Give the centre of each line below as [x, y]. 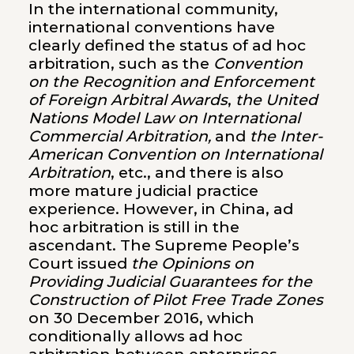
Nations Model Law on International [164, 118]
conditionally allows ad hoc [135, 336]
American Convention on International [175, 154]
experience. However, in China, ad [160, 209]
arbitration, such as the [121, 63]
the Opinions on [192, 263]
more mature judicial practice [143, 190]
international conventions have [151, 27]
